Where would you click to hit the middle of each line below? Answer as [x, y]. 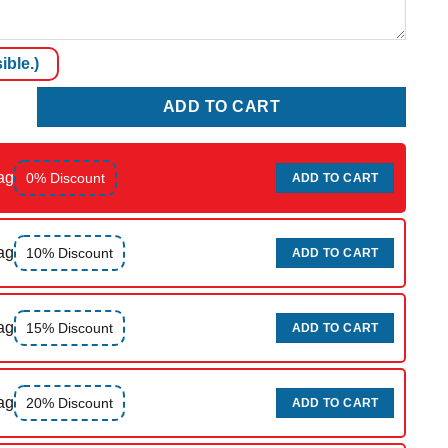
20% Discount [69, 402]
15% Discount [69, 327]
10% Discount [69, 252]
